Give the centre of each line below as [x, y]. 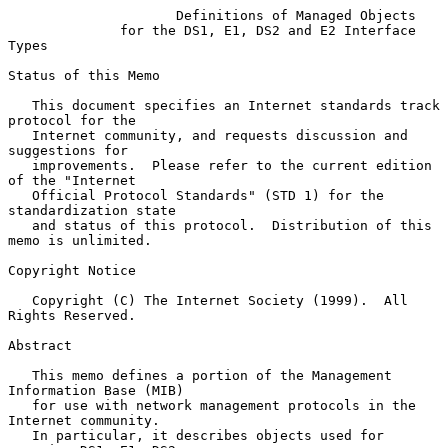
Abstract [40, 345]
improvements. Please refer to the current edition [20, 165]
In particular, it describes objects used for [20, 435]
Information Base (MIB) [96, 390]
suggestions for [68, 150]
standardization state [92, 210]
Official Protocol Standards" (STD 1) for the [20, 195]
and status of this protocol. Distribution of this [20, 225]
